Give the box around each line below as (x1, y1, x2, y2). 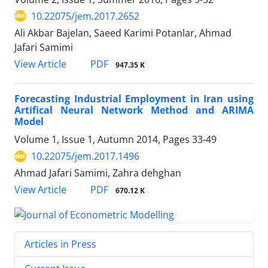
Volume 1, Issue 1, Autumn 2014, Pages (14, 133, 192, 147)
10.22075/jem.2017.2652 (31, 9, 139, 23)
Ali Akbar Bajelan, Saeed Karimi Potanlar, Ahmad (14, 26, 232, 39)
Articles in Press (25, 237, 96, 251)
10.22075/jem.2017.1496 (31, 150, 139, 163)
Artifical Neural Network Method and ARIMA (14, 103, 254, 117)
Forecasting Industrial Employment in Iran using (14, 92, 254, 106)
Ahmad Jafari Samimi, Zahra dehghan (14, 166, 181, 180)
